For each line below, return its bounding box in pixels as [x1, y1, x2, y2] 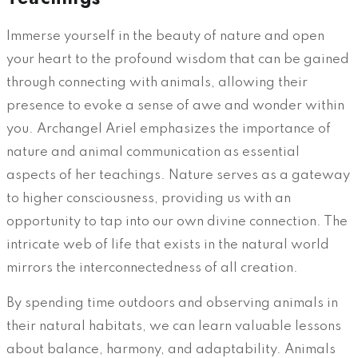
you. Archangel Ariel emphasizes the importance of [6, 121, 331, 136]
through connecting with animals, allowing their [6, 75, 308, 89]
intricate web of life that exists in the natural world [6, 237, 329, 252]
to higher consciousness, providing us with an [6, 191, 291, 205]
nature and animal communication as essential [6, 145, 300, 159]
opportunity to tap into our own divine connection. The [6, 214, 348, 229]
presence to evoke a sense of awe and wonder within [6, 98, 344, 113]
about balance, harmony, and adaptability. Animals [6, 342, 336, 356]
